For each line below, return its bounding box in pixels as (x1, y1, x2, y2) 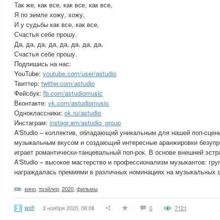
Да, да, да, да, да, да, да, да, (14, 39, 103, 49)
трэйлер (39, 185, 59, 192)
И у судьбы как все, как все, (14, 20, 99, 29)
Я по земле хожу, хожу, (14, 10, 85, 19)
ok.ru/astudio (64, 108, 101, 117)
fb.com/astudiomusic (43, 88, 103, 98)
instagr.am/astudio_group (50, 118, 121, 127)
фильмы (77, 185, 98, 192)
